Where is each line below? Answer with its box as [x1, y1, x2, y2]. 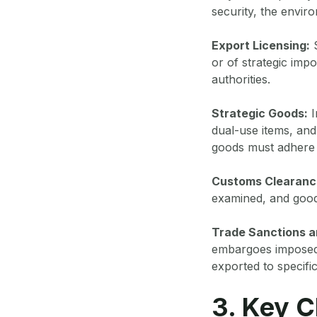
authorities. [211, 71, 270, 86]
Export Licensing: [211, 38, 310, 52]
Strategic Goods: [211, 105, 308, 120]
